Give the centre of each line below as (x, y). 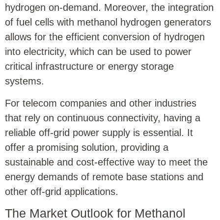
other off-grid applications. (62, 191)
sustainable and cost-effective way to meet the (106, 162)
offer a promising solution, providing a (87, 147)
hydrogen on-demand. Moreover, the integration (109, 8)
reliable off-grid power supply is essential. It (99, 132)
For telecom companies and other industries (101, 103)
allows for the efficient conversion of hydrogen (105, 37)
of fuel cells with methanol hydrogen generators (108, 22)
